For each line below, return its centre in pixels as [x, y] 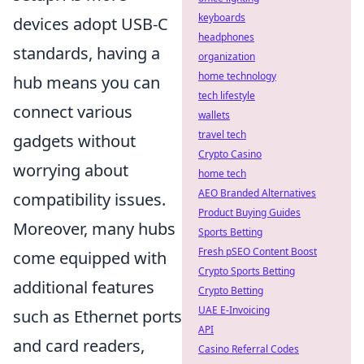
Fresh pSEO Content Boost [258, 251]
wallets [214, 115]
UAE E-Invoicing [234, 310]
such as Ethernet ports [97, 316]
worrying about [71, 170]
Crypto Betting [231, 290]
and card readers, [79, 346]
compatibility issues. [89, 199]
